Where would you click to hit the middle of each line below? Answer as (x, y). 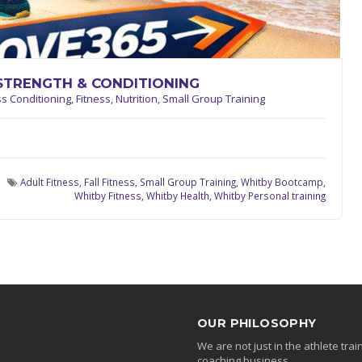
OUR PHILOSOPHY (257, 323)
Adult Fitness (50, 182)
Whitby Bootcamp (282, 182)
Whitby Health (178, 196)
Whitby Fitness (108, 196)
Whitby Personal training (270, 196)
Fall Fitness (109, 182)
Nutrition (137, 99)
